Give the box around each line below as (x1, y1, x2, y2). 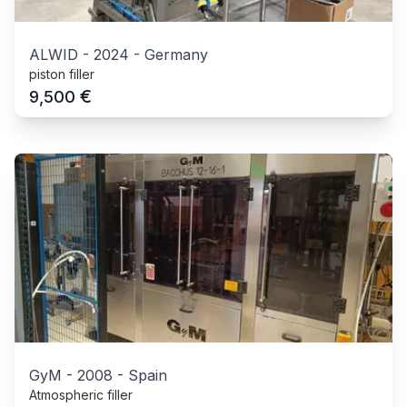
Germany (144, 45, 208, 65)
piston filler (29, 66, 94, 83)
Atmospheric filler (29, 387, 133, 403)
